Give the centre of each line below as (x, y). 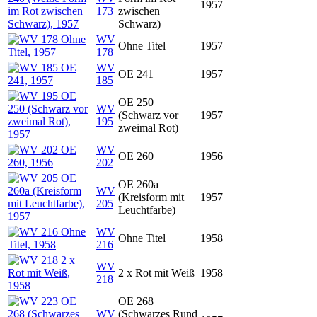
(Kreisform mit (151, 197)
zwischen (139, 11)
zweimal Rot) (148, 128)
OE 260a (138, 184)
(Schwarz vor (148, 115)
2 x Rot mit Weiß (156, 273)
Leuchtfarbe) (147, 210)
